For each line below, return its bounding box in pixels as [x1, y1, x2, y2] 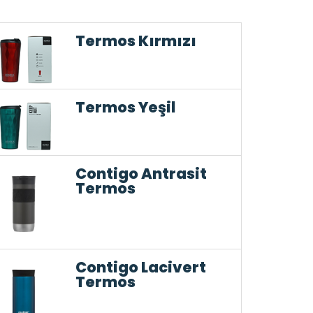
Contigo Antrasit [75, 163, 207, 184]
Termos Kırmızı [75, 31, 196, 51]
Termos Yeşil [75, 97, 175, 117]
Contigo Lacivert [75, 257, 206, 278]
